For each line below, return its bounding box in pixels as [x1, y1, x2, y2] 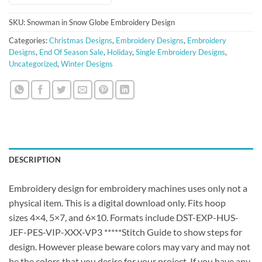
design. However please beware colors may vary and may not [9, 240, 250, 252]
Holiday [107, 47, 132, 57]
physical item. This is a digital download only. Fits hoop [9, 196, 226, 208]
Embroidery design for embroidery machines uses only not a [9, 182, 247, 194]
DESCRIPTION [9, 154, 61, 164]
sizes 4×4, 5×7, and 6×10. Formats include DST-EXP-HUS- [9, 211, 239, 223]
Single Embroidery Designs [136, 47, 225, 57]
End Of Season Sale [39, 47, 104, 57]
